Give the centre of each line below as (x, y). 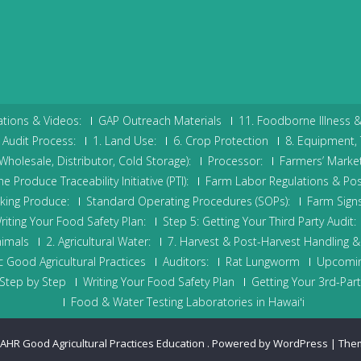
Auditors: (186, 262)
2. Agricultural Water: (98, 242)
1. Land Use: (124, 141)
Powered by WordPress (270, 344)
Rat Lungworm (263, 262)
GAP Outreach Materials (160, 121)
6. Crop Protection (220, 141)
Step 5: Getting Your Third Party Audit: (259, 222)
